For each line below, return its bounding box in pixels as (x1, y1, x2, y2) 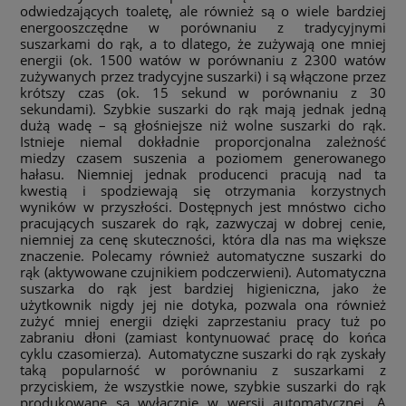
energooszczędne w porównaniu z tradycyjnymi (20, 17, 386, 36)
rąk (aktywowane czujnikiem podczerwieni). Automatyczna (20, 262, 386, 281)
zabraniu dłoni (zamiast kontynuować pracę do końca (20, 327, 386, 346)
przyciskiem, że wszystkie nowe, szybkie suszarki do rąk (20, 376, 386, 395)
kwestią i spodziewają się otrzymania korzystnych (20, 180, 386, 199)
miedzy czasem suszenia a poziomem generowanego (20, 148, 386, 167)
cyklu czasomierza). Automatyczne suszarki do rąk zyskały (20, 343, 386, 362)
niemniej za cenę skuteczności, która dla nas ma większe (20, 229, 386, 248)
